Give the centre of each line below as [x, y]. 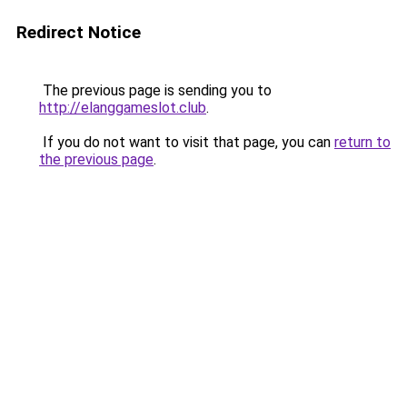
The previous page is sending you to [155, 90]
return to [362, 142]
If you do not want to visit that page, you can [187, 142]
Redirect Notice [79, 32]
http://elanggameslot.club [123, 108]
